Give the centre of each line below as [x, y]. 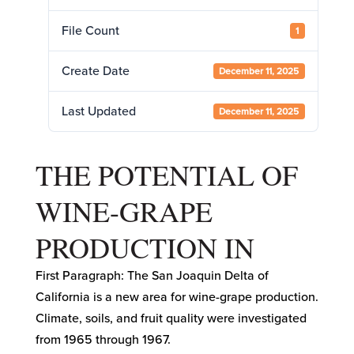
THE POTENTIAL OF [166, 175]
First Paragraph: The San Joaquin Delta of [152, 276]
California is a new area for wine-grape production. [177, 297]
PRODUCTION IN [145, 247]
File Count [90, 31]
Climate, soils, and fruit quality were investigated [171, 318]
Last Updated [98, 111]
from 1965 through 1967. [103, 340]
